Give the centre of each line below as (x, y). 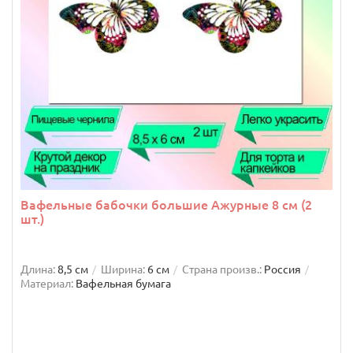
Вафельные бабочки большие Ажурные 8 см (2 (166, 205)
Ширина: (123, 270)
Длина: (38, 270)
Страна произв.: (222, 270)
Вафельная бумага (123, 284)
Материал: (47, 284)
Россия (282, 270)
